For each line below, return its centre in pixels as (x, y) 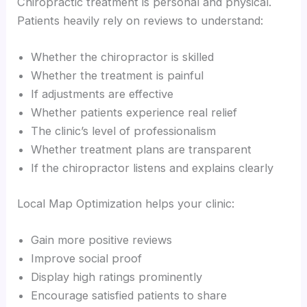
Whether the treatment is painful (118, 76)
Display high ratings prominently (117, 277)
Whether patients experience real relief (134, 113)
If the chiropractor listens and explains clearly (152, 168)
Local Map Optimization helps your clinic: (126, 203)
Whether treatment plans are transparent (142, 150)
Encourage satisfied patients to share (129, 296)
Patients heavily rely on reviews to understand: (140, 20)
